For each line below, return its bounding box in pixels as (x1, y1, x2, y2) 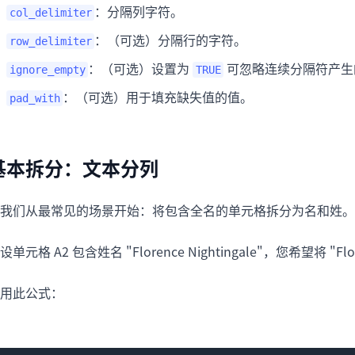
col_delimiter (9, 6, 92, 20)
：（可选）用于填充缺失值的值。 (63, 87, 253, 107)
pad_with (9, 92, 60, 105)
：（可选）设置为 (88, 59, 193, 78)
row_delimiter (9, 35, 92, 48)
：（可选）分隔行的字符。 (94, 30, 246, 50)
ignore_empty (9, 63, 86, 77)
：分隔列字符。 (94, 2, 183, 21)
